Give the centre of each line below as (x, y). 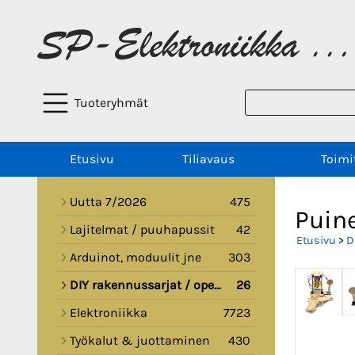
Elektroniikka (109, 313)
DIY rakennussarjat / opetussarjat (142, 285)
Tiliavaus (208, 159)
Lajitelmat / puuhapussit (142, 230)
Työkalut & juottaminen (140, 341)
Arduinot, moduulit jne (136, 258)
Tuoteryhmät (111, 103)
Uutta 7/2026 (108, 202)
